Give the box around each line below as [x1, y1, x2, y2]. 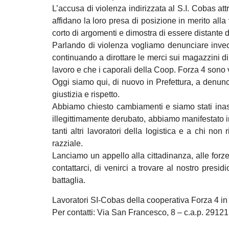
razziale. [52, 139, 83, 148]
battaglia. [52, 176, 85, 185]
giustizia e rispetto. [52, 90, 120, 99]
